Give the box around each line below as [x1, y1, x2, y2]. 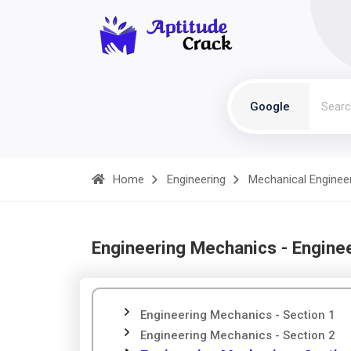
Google [250, 100, 290, 114]
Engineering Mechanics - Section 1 [140, 308, 335, 322]
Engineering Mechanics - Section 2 [140, 328, 335, 342]
